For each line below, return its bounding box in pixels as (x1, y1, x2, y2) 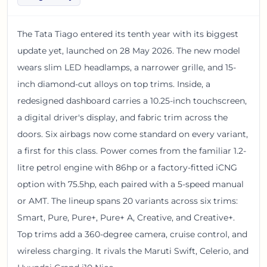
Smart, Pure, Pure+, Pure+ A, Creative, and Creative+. (17, 212, 235, 223)
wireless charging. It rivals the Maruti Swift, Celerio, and (17, 245, 249, 256)
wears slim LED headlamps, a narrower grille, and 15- (17, 61, 236, 73)
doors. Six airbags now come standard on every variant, (17, 128, 248, 139)
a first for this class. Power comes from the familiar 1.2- (17, 145, 246, 156)
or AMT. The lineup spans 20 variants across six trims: (17, 195, 238, 206)
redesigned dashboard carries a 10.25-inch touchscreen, (17, 95, 247, 106)
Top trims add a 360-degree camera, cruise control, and (17, 228, 247, 240)
